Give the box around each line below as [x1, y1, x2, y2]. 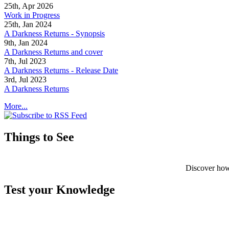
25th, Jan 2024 [4, 20, 52, 29]
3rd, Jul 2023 [4, 75, 47, 84]
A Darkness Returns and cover [4, 48, 103, 57]
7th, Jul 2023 [4, 57, 46, 66]
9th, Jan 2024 [4, 38, 48, 48]
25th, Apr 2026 [4, 2, 53, 11]
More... [4, 102, 28, 111]
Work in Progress [4, 11, 60, 20]
